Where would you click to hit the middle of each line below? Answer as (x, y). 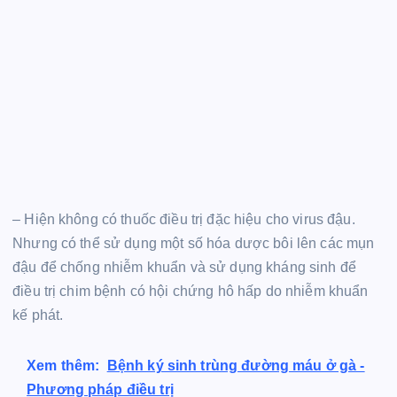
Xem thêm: (63, 366)
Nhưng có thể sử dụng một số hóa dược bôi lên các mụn (194, 244)
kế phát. (38, 315)
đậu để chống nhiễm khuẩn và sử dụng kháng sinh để (184, 268)
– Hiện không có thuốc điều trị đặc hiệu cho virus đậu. (184, 220)
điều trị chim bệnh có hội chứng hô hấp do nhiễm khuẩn (191, 292)
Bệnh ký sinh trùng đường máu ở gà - (236, 366)
